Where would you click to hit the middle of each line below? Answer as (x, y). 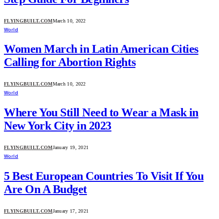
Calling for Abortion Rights (70, 62)
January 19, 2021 (71, 148)
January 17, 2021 (71, 211)
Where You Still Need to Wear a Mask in (101, 113)
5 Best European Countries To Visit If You (104, 176)
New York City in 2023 (58, 126)
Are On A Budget (45, 189)
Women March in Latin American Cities (101, 49)
